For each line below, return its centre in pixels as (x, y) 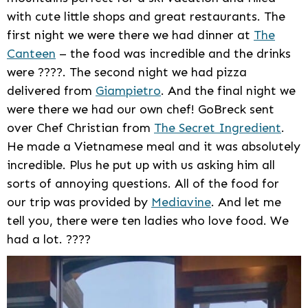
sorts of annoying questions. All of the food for (143, 184)
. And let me (246, 202)
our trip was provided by (79, 202)
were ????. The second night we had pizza (127, 73)
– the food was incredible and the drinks (173, 54)
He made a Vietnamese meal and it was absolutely (154, 147)
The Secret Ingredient (218, 128)
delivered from (51, 91)
